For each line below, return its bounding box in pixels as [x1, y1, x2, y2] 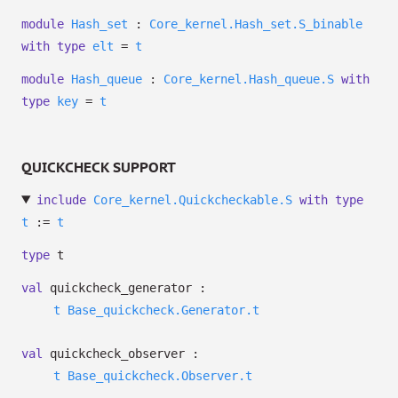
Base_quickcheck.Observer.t [68, 369, 252, 383]
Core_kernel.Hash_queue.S [163, 72, 334, 86]
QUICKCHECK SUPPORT [21, 158, 176, 176]
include [36, 193, 86, 207]
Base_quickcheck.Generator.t [68, 303, 259, 317]
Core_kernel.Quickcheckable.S [92, 193, 292, 207]
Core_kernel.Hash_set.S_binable [149, 17, 362, 31]
